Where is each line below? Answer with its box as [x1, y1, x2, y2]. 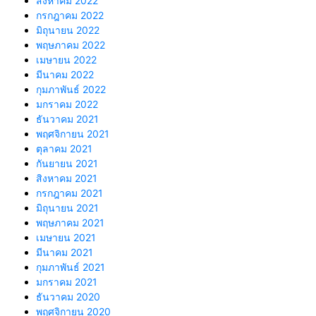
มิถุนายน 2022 [36, 24, 99, 37]
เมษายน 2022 [36, 54, 97, 66]
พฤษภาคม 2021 [36, 217, 104, 229]
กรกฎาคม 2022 [36, 9, 104, 22]
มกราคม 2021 [36, 276, 97, 288]
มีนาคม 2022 [36, 68, 94, 81]
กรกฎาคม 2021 [36, 187, 103, 200]
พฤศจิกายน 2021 [36, 128, 109, 140]
